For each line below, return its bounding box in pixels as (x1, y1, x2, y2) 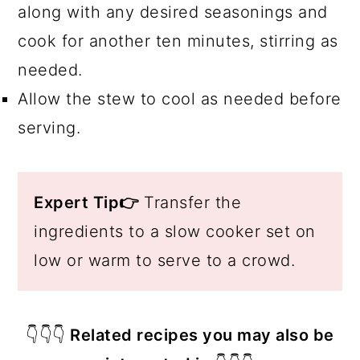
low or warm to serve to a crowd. (34, 250, 296, 270)
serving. (18, 117, 81, 137)
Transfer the (138, 192, 242, 212)
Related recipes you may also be (65, 325, 334, 345)
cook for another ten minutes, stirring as (18, 31, 338, 51)
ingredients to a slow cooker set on (34, 221, 316, 241)
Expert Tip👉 (34, 192, 139, 212)
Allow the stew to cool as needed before (18, 88, 342, 108)
